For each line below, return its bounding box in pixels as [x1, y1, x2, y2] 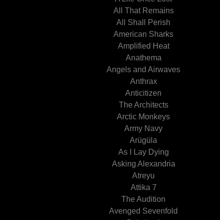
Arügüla [130, 136, 157, 144]
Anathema [125, 54, 162, 62]
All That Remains [113, 6, 174, 15]
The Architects [118, 101, 168, 109]
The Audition [121, 195, 165, 203]
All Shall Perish [116, 18, 170, 27]
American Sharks [113, 30, 173, 38]
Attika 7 [130, 183, 157, 192]
